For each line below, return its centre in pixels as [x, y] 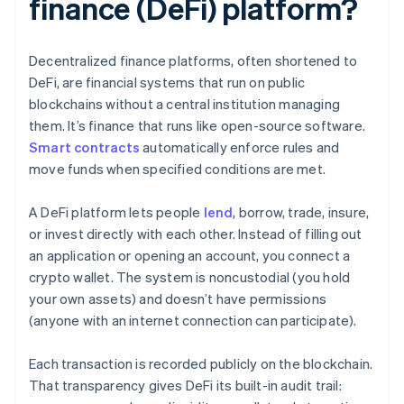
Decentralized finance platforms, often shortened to [193, 61]
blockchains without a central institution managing [185, 104]
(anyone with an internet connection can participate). [193, 321]
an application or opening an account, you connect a [190, 256]
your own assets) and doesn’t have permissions [178, 299]
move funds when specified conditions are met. [178, 169]
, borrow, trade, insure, [301, 212]
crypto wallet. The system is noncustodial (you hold [190, 277]
